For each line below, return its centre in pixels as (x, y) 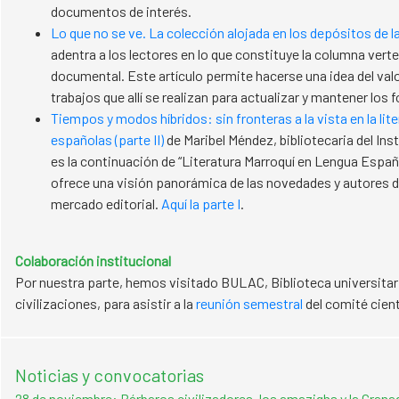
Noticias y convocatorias (110, 375)
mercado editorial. (106, 204)
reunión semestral (249, 303)
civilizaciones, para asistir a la (106, 303)
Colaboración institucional (93, 261)
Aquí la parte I (201, 204)
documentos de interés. (121, 11)
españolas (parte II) (107, 139)
